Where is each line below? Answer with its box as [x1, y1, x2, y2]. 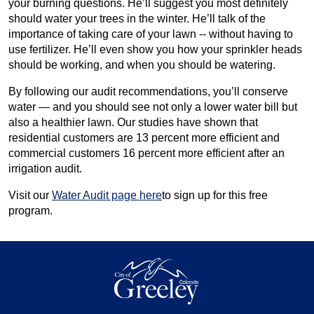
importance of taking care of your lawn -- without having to [8, 28, 293, 40]
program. [8, 205, 53, 217]
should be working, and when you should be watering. [8, 59, 275, 71]
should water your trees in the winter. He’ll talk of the [8, 13, 266, 25]
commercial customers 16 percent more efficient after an [8, 147, 285, 159]
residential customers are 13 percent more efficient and [8, 132, 280, 144]
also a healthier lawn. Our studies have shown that [8, 116, 258, 128]
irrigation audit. [8, 163, 82, 175]
